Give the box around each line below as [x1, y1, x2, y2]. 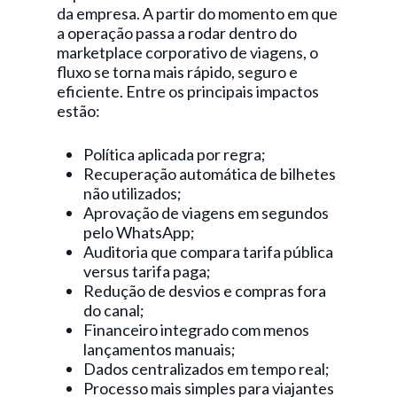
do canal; [83, 300, 144, 320]
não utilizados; [83, 183, 182, 203]
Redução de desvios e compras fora [83, 281, 326, 300]
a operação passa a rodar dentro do [57, 23, 297, 43]
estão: [57, 101, 100, 121]
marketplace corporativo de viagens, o [57, 43, 318, 62]
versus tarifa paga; [83, 261, 211, 281]
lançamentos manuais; [83, 339, 236, 359]
